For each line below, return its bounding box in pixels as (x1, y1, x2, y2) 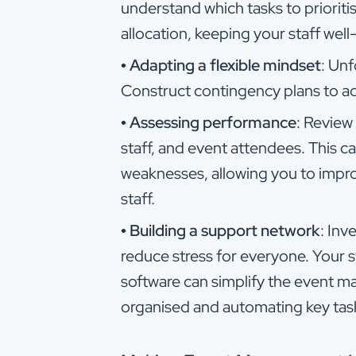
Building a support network (130, 219, 320, 241)
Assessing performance (130, 111, 296, 133)
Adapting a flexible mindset (130, 54, 321, 75)
